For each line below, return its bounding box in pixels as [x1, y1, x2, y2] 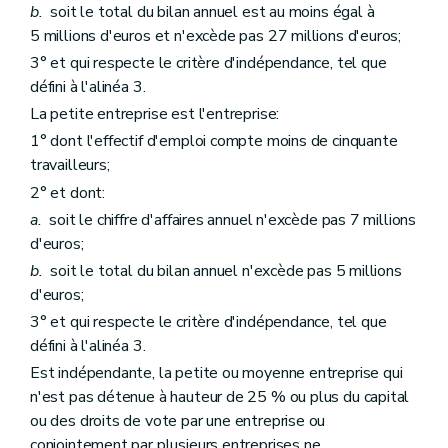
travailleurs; [30, 154, 110, 177]
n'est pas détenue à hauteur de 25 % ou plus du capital [30, 386, 410, 409]
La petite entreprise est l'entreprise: [30, 103, 280, 126]
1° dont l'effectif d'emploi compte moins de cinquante [30, 130, 398, 153]
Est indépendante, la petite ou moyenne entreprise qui [30, 362, 403, 385]
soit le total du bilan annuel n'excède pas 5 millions [42, 259, 402, 282]
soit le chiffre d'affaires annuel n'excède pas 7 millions [41, 208, 417, 231]
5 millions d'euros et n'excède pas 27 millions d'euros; [30, 24, 402, 47]
